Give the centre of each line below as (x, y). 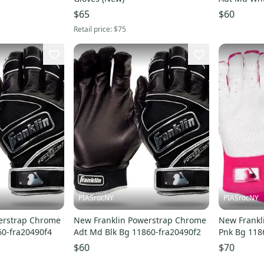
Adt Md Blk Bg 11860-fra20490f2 (137, 232)
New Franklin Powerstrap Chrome (140, 220)
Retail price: (93, 29)
